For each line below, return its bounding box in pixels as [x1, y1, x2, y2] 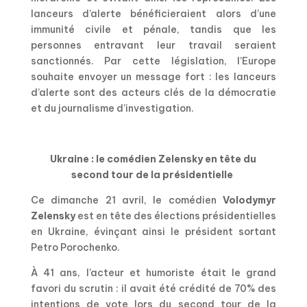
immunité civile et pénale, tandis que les [30, 23, 277, 36]
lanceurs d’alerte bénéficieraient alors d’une [30, 7, 277, 20]
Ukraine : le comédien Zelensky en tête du [50, 152, 257, 165]
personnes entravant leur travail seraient [30, 38, 277, 51]
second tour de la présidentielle [71, 168, 234, 181]
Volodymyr [223, 193, 277, 206]
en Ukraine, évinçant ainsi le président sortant [30, 225, 277, 238]
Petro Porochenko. [30, 241, 120, 254]
